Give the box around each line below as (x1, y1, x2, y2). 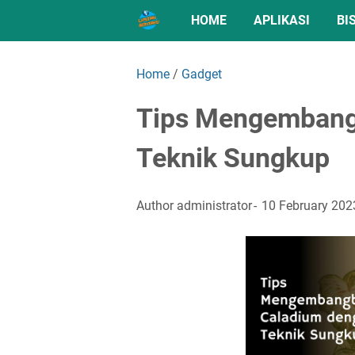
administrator (177, 197, 252, 213)
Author (136, 197, 177, 213)
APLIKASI (254, 13, 310, 28)
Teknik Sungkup (136, 143, 330, 174)
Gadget (181, 67, 222, 82)
